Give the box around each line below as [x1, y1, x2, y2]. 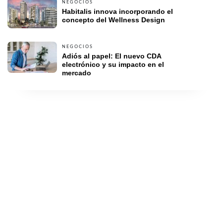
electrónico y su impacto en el [62, 60, 164, 69]
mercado [62, 69, 93, 77]
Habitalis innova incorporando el [62, 7, 173, 16]
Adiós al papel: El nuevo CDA [62, 52, 161, 60]
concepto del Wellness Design [62, 16, 165, 24]
